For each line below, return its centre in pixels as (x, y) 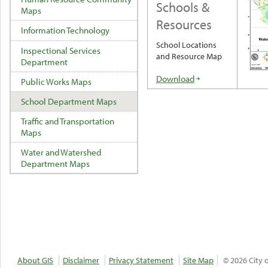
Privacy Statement (141, 261)
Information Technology (65, 31)
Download (175, 78)
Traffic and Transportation (67, 121)
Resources (184, 25)
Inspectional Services (60, 50)
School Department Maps (68, 101)
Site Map (198, 261)
